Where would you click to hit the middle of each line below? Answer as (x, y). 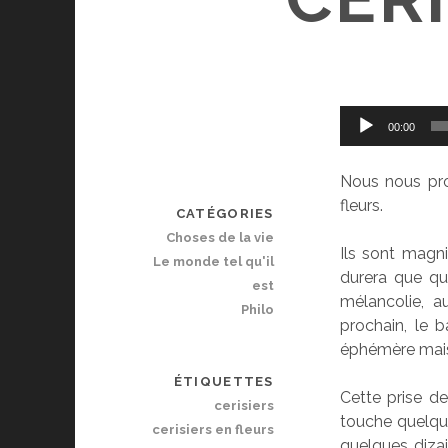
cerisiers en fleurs (212, 430)
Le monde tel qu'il (213, 262)
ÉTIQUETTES (223, 382)
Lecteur (368, 117)
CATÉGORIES (224, 214)
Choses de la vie (219, 238)
